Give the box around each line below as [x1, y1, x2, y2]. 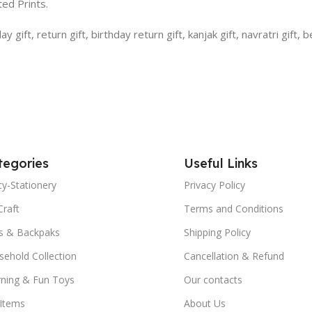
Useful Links [183, 155, 258, 171]
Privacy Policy [183, 178, 245, 192]
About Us [183, 296, 226, 310]
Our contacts [183, 272, 242, 286]
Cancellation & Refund [183, 249, 284, 263]
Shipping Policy [183, 225, 251, 239]
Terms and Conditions [183, 201, 283, 215]
